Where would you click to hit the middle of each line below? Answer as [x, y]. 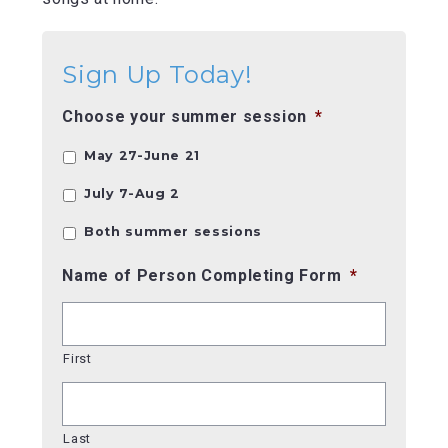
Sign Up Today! [157, 74]
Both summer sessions [173, 231]
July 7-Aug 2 [132, 193]
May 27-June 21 [142, 155]
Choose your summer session [185, 116]
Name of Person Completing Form [202, 275]
